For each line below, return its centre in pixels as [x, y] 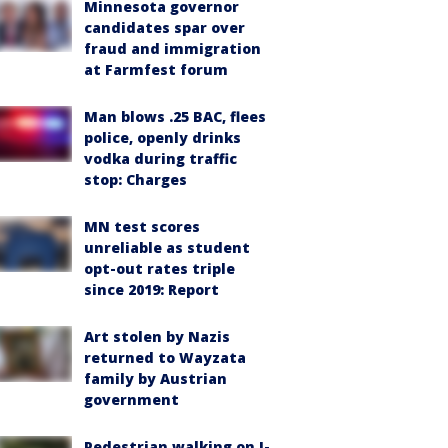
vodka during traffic [160, 158]
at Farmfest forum [156, 69]
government [131, 399]
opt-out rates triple [159, 268]
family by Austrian [155, 378]
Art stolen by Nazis [157, 336]
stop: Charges [135, 179]
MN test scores [142, 226]
